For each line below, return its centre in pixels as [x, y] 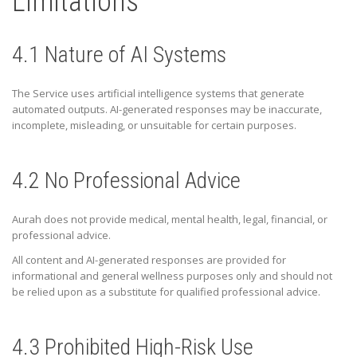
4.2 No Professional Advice [126, 181]
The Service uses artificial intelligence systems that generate [158, 94]
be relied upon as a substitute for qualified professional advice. [166, 292]
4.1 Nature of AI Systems [119, 55]
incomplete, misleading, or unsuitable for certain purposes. [154, 126]
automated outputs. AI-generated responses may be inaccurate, [167, 110]
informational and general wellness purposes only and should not [172, 276]
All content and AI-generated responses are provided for [149, 260]
